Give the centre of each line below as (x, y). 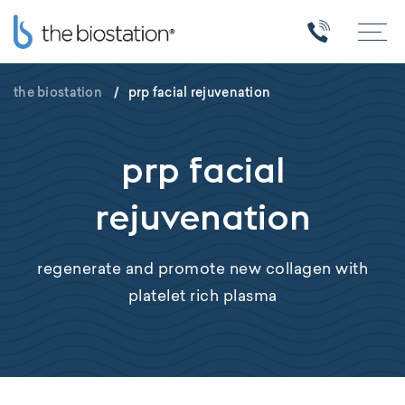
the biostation (58, 92)
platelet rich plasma (202, 297)
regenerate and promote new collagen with (202, 270)
